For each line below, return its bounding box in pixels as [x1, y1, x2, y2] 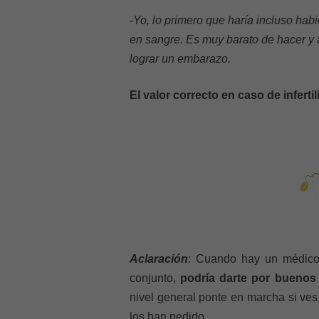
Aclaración [130, 253, 188, 265]
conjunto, [130, 272, 176, 284]
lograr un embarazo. [130, 53, 231, 65]
